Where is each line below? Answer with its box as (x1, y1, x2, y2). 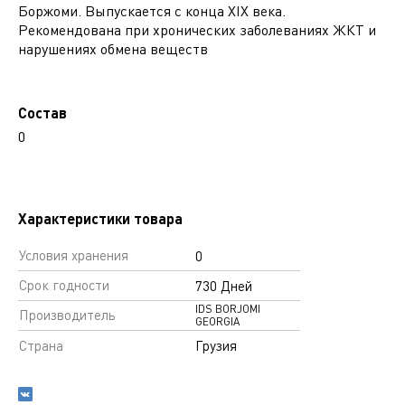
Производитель (19, 306, 116, 323)
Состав (18, 103, 67, 122)
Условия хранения (19, 247, 128, 263)
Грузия (195, 337, 237, 353)
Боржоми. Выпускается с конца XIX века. (18, 2, 286, 20)
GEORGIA (195, 315, 240, 328)
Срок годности (19, 277, 109, 293)
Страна (19, 337, 63, 353)
